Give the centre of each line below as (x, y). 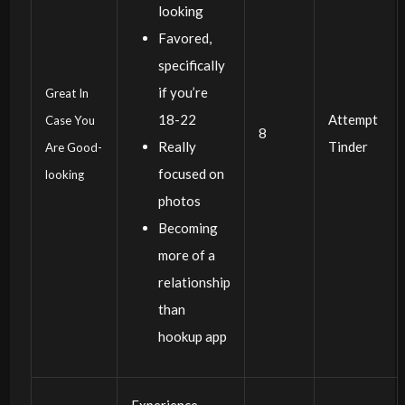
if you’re (183, 92)
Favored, (184, 38)
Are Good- (73, 147)
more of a (186, 254)
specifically (191, 65)
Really (177, 146)
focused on (191, 173)
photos (179, 200)
